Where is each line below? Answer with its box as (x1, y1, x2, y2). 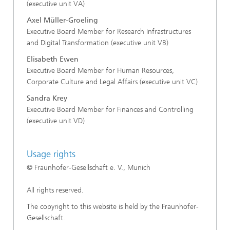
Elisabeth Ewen (27, 55, 79, 64)
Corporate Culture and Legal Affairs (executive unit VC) (27, 78, 198, 86)
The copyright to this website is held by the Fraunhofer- (27, 202, 199, 211)
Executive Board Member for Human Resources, (27, 66, 174, 75)
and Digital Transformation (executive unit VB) (27, 39, 168, 47)
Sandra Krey (27, 94, 67, 103)
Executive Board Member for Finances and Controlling (27, 105, 194, 114)
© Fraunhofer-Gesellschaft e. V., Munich (27, 163, 150, 172)
